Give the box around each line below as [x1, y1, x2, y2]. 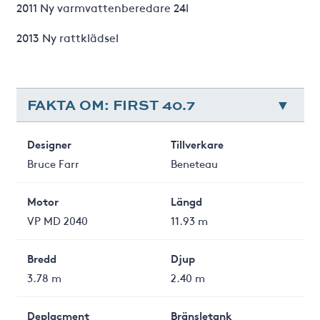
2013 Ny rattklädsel [16, 29, 119, 45]
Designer [26, 136, 71, 151]
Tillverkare [171, 136, 224, 151]
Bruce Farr [26, 156, 79, 171]
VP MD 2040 [26, 213, 88, 228]
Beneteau [171, 156, 218, 171]
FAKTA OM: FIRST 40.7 [26, 94, 195, 115]
